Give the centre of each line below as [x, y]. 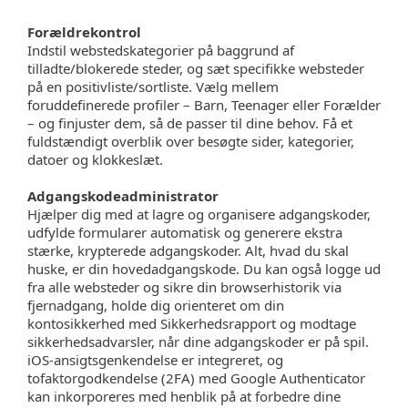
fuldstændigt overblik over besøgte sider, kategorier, [191, 141]
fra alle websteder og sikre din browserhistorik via [184, 287]
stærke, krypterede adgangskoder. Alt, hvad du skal [188, 250]
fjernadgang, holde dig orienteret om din [156, 305]
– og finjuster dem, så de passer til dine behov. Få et [190, 123]
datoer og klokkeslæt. [95, 159]
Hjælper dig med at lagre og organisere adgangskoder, [199, 214]
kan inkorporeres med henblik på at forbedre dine [184, 396]
